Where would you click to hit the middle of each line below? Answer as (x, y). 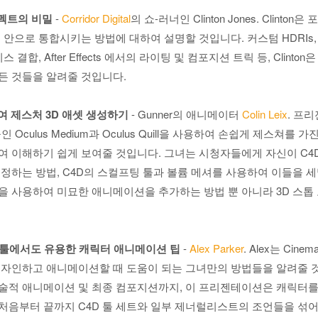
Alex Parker (216, 248)
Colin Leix (265, 114)
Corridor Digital (96, 18)
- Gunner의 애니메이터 (185, 114)
